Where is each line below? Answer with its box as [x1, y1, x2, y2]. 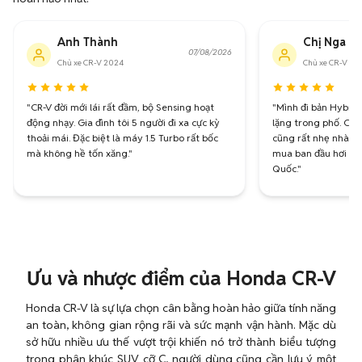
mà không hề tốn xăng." [27, 147, 133, 159]
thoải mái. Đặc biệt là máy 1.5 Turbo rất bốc [27, 132, 218, 144]
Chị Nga [303, 35, 346, 49]
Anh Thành [57, 35, 118, 49]
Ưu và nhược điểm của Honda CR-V [26, 266, 336, 291]
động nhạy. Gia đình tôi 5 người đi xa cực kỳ [27, 116, 220, 128]
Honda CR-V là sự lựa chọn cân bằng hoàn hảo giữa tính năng [26, 301, 336, 315]
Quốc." [272, 162, 301, 175]
